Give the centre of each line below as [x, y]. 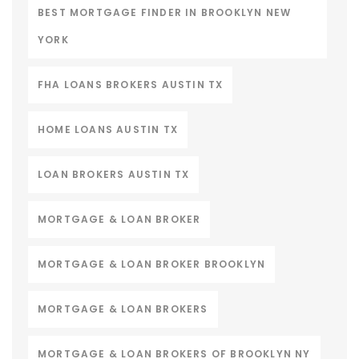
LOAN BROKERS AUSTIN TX [114, 174]
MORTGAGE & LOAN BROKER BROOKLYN [152, 264]
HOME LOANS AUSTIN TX [108, 129]
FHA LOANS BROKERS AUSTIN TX [131, 84]
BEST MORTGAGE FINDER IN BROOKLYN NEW [165, 12]
